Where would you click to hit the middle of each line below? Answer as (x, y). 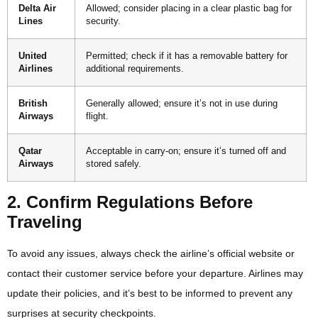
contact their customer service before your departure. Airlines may (155, 274)
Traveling (45, 222)
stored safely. (114, 164)
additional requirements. (135, 69)
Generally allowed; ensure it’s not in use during (182, 104)
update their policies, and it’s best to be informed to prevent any (150, 294)
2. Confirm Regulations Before (130, 202)
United (33, 56)
